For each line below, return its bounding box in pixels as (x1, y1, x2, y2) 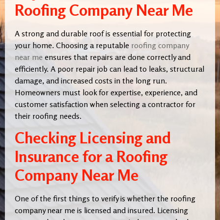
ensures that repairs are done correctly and (43, 52, 191, 62)
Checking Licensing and (15, 128, 171, 148)
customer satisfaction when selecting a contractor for (15, 99, 195, 109)
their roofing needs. (15, 110, 82, 121)
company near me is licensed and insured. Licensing (15, 205, 188, 216)
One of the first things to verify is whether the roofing (15, 193, 195, 204)
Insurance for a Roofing (15, 147, 167, 166)
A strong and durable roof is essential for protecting (15, 28, 191, 38)
